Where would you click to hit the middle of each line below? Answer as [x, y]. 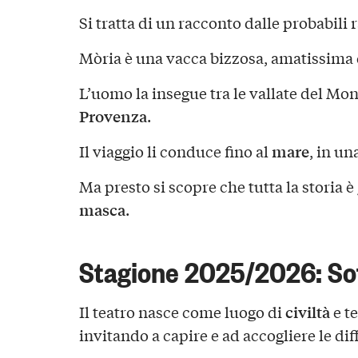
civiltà [307, 311]
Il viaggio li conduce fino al [175, 151]
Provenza [113, 115]
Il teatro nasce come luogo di [182, 311]
